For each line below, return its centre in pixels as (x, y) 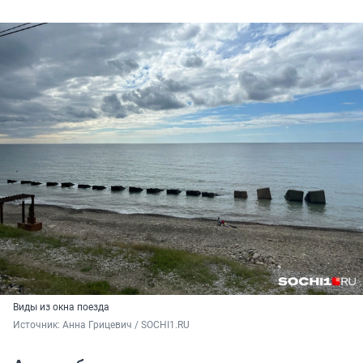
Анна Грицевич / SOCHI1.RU (126, 325)
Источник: (38, 325)
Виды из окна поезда (61, 307)
